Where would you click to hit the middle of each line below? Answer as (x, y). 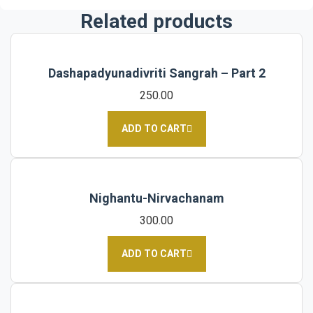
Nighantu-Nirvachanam (156, 198)
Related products (156, 21)
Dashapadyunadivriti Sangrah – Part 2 (156, 73)
